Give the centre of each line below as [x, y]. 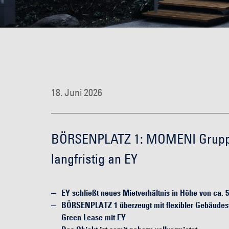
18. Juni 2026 [77, 93]
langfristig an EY [94, 159]
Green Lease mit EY [94, 217]
